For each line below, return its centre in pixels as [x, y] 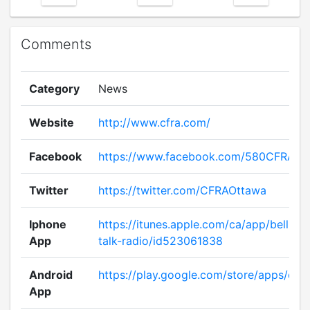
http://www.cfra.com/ [154, 122]
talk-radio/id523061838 [161, 241]
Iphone [48, 224]
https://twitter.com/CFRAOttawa [182, 190]
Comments [56, 44]
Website [52, 122]
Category [54, 89]
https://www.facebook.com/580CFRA [197, 156]
